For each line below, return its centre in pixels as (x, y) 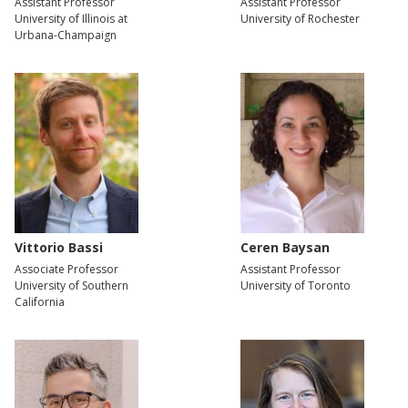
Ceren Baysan (285, 248)
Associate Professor (66, 270)
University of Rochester (300, 18)
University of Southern (71, 286)
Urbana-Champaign (66, 35)
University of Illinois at (71, 18)
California (40, 302)
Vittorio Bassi (59, 248)
